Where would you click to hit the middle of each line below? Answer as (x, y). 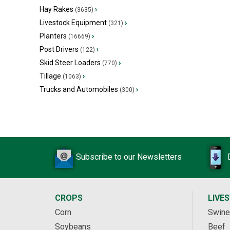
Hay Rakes (56, 9)
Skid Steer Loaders (70, 63)
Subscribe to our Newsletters (129, 157)
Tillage (50, 76)
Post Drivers (59, 49)
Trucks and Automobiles (79, 89)
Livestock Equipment (73, 23)
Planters (53, 36)
